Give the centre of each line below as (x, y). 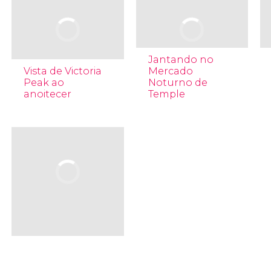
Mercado (170, 71)
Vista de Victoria (62, 71)
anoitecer (47, 94)
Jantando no (181, 60)
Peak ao (44, 83)
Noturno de (178, 83)
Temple (166, 94)
